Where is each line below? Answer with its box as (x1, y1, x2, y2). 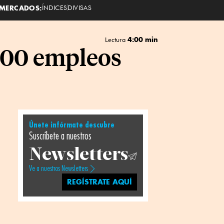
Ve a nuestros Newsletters (28, 164, 88, 172)
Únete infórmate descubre (28, 121, 114, 129)
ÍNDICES (41, 3, 67, 11)
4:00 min (127, 35, 158, 43)
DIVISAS (67, 3, 92, 11)
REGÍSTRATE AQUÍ (67, 177, 132, 186)
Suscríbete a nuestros (28, 131, 91, 141)
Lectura (104, 35, 127, 43)
